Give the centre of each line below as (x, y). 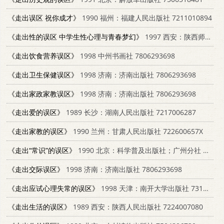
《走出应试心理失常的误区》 (53, 188)
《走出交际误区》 (36, 169)
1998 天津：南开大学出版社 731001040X (151, 188)
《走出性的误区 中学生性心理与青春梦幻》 (75, 37)
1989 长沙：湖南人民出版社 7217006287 (130, 112)
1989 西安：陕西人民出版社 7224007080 (137, 207)
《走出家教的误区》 (39, 131)
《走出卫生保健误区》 (43, 74)
